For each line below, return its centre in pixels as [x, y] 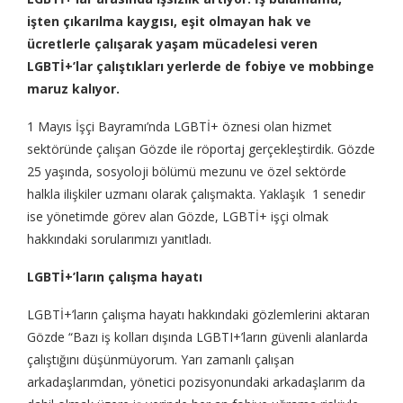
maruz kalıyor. [73, 89]
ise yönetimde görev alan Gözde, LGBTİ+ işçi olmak [178, 217]
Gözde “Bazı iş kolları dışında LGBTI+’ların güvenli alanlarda [197, 337]
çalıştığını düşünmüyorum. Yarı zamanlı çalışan [161, 360]
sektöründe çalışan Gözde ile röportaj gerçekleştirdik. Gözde [201, 149]
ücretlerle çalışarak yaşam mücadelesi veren [172, 44]
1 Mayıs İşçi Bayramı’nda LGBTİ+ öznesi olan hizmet [179, 127]
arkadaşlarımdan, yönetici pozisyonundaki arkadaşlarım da [196, 382]
